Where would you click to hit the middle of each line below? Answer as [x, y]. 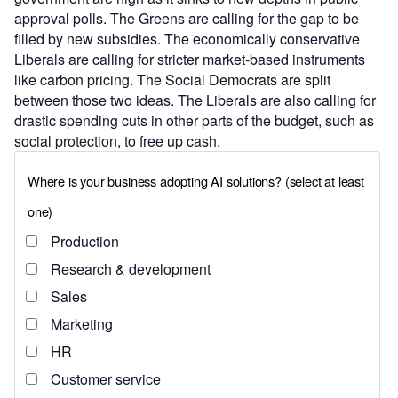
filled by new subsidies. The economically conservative [187, 38]
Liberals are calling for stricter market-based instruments [190, 59]
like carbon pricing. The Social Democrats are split [172, 79]
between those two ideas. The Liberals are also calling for [195, 99]
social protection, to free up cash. [117, 140]
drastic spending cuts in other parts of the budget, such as [194, 120]
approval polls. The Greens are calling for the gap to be [187, 18]
